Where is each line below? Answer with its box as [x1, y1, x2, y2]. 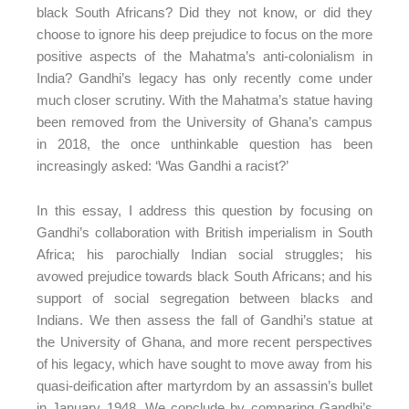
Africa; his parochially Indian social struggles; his [37, 246, 372, 262]
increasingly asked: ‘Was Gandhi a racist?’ [37, 157, 288, 173]
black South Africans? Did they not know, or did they [37, 4, 372, 20]
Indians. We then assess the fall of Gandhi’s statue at [37, 312, 372, 328]
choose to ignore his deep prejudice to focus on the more [37, 26, 372, 42]
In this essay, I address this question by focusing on [37, 203, 372, 218]
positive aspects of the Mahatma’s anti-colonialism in [37, 47, 372, 64]
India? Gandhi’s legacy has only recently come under [37, 69, 372, 86]
